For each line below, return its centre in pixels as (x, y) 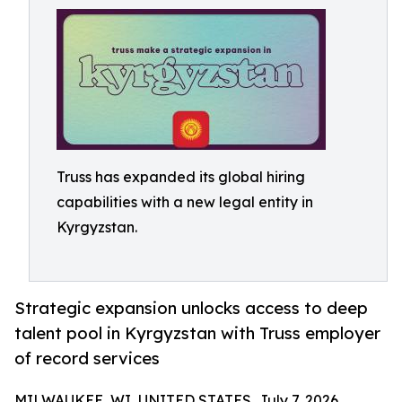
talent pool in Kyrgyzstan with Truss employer (197, 333)
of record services (87, 358)
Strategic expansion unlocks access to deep (191, 308)
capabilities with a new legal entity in (185, 202)
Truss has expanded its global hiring (181, 177)
